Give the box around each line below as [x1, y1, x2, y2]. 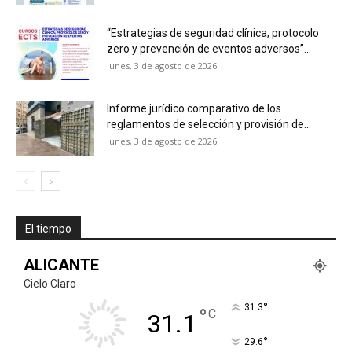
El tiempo [25, 222, 71, 235]
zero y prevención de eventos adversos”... [107, 42, 311, 55]
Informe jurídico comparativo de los [107, 101, 281, 115]
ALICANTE [24, 255, 99, 274]
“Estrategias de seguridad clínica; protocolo [107, 26, 319, 39]
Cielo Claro [24, 277, 76, 290]
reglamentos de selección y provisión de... [107, 117, 311, 130]
